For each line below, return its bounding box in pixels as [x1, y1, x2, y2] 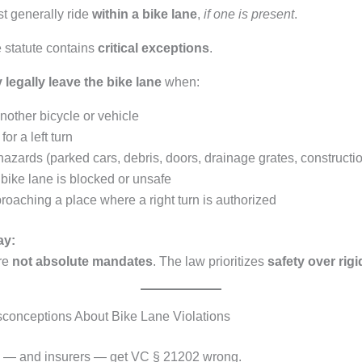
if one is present [204, 6, 294, 21]
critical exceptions [98, 40, 209, 55]
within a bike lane [92, 6, 197, 21]
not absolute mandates [12, 254, 153, 268]
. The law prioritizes [153, 254, 267, 268]
